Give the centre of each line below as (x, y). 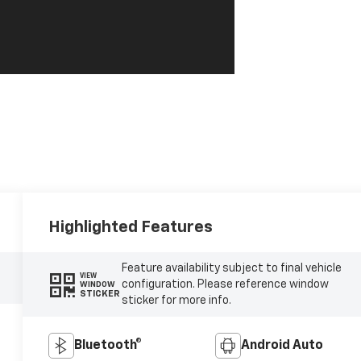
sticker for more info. (176, 301)
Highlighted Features (131, 228)
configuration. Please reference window (225, 285)
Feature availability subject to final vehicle (231, 269)
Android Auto (282, 346)
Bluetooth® (108, 346)
